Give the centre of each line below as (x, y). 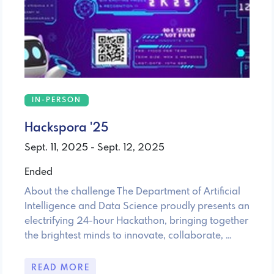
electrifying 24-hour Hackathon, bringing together (136, 221)
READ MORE (60, 268)
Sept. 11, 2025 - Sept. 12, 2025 (94, 147)
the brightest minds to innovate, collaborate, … (128, 235)
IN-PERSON (57, 100)
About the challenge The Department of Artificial (132, 191)
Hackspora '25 (66, 128)
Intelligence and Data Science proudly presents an (137, 206)
